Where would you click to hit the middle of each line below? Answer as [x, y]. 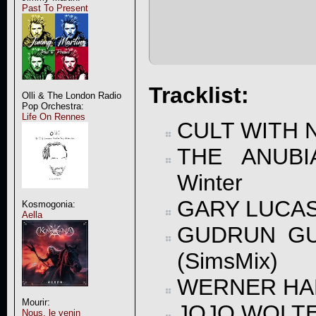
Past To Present [55, 8]
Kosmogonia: [48, 204]
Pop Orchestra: [53, 106]
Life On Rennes [53, 117]
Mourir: [36, 302]
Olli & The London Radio [71, 96]
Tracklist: [199, 95]
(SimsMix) [227, 261]
